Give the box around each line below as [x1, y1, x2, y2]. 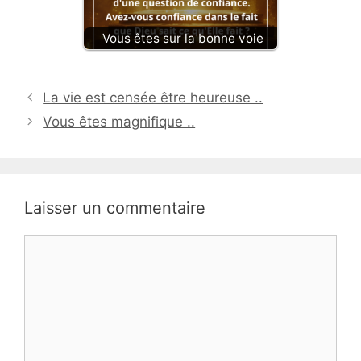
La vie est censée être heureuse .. [43, 89, 263, 106]
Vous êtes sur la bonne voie [102, 30, 263, 46]
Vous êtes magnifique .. [43, 113, 196, 130]
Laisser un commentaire [24, 197, 205, 218]
